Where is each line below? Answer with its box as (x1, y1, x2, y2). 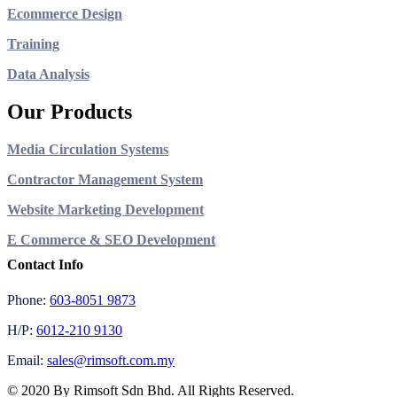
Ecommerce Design (7, 6, 122, 22)
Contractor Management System (7, 172, 203, 188)
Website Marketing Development (7, 202, 204, 218)
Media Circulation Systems (7, 142, 168, 158)
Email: (7, 352, 43, 368)
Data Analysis (7, 66, 90, 82)
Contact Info (7, 257, 83, 273)
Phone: (7, 292, 50, 307)
